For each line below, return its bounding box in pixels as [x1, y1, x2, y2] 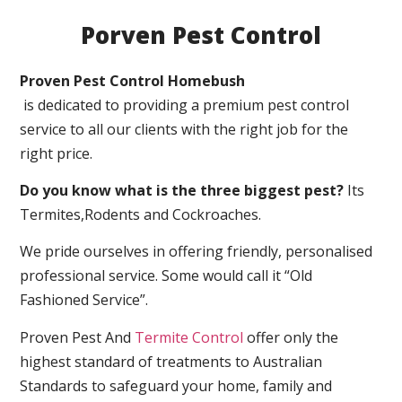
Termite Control [135, 327, 244, 347]
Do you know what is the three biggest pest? [20, 179, 345, 200]
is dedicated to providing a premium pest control [20, 94, 350, 115]
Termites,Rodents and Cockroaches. [20, 204, 262, 224]
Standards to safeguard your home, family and [20, 375, 333, 396]
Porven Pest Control [81, 18, 321, 51]
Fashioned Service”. [20, 290, 149, 310]
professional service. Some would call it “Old [20, 266, 313, 286]
